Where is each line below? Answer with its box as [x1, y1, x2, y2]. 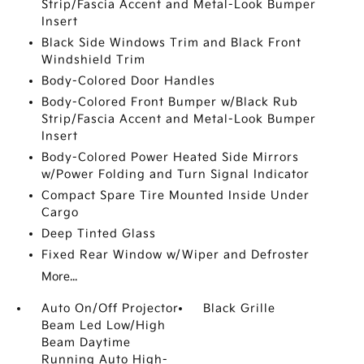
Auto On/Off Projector [41, 301, 179, 315]
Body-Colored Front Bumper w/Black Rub [41, 95, 298, 109]
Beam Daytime [41, 336, 131, 349]
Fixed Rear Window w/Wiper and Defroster [41, 248, 310, 262]
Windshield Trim [41, 53, 145, 67]
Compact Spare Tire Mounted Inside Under [41, 188, 310, 202]
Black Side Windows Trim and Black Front [41, 36, 301, 50]
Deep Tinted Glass [41, 227, 156, 240]
